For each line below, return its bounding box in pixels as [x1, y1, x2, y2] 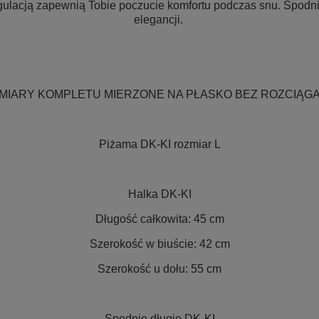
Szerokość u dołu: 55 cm [98, 263, 221, 275]
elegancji [133, 14, 180, 26]
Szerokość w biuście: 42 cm [89, 238, 230, 250]
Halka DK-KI [127, 188, 192, 200]
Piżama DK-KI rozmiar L [98, 138, 221, 150]
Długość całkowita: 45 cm [95, 213, 224, 225]
